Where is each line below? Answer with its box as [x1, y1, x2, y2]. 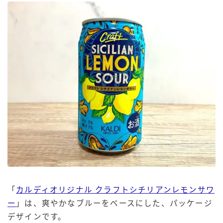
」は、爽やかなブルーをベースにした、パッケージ [16, 199, 213, 208]
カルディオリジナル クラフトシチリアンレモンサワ [16, 186, 215, 195]
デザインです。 [7, 213, 67, 222]
